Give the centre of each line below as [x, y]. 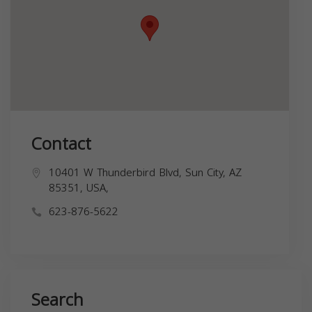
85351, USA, [79, 188]
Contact [61, 144]
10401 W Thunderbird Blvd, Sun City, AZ [145, 172]
